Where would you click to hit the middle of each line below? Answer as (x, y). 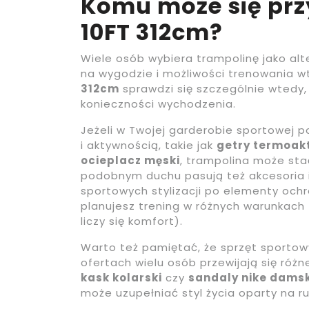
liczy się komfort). (132, 221)
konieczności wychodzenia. (158, 103)
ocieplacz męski (130, 160)
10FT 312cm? (152, 32)
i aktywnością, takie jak (149, 145)
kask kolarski (121, 277)
